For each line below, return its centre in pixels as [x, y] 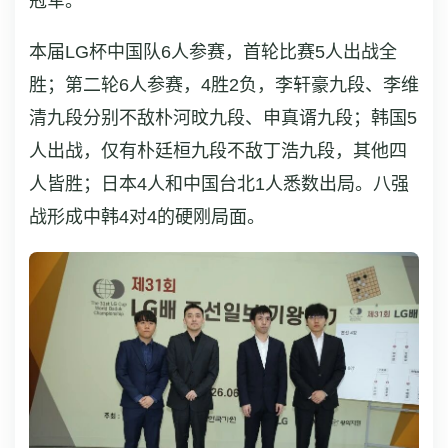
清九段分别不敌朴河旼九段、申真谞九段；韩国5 [223, 118]
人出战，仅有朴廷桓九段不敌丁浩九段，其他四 [218, 151]
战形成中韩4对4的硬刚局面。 [147, 217]
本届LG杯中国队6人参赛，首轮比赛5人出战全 [213, 52]
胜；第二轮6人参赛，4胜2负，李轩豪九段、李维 [224, 85]
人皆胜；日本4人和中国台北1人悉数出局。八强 [219, 184]
